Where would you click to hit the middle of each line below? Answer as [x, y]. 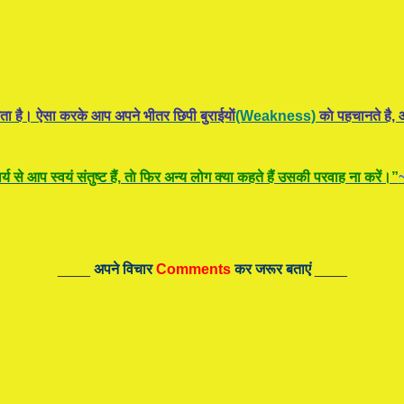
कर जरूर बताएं [271, 270]
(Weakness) [275, 116]
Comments [193, 270]
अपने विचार [124, 270]
